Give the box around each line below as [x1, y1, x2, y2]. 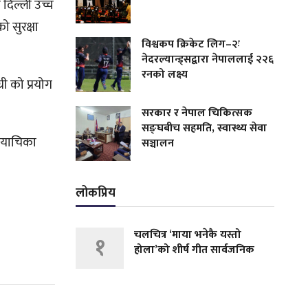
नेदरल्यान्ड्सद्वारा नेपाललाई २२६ [142, 49, 274, 69]
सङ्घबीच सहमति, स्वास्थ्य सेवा [142, 118, 267, 137]
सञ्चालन [142, 133, 175, 153]
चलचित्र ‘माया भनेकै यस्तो [134, 225, 242, 244]
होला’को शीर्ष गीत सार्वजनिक [134, 240, 255, 259]
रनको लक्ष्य [142, 65, 188, 84]
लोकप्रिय [76, 182, 116, 203]
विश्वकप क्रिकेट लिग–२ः [142, 34, 241, 54]
